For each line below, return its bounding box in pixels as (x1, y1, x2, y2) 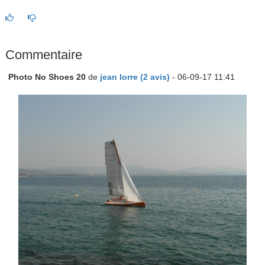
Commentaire (5, 47, 82, 62)
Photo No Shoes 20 (8, 72, 86, 82)
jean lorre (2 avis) (99, 72, 170, 82)
